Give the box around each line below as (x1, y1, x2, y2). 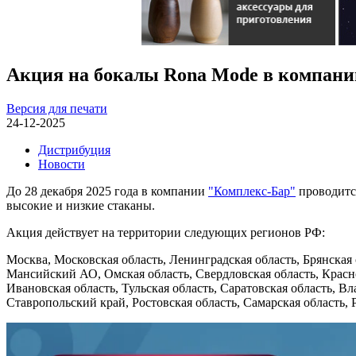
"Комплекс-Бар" (208, 184, 296, 198)
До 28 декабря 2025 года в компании (6, 184, 208, 198)
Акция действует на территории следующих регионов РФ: (6, 225, 325, 239)
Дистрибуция (38, 142, 110, 157)
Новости (38, 157, 85, 171)
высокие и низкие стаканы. (6, 198, 155, 212)
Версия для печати (6, 101, 107, 115)
